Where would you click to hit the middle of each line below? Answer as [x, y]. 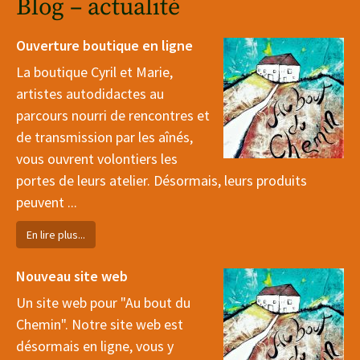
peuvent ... [47, 202]
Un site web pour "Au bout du [103, 303]
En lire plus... [56, 235]
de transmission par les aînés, [104, 137]
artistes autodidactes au [90, 94]
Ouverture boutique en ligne [104, 45]
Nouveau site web [72, 276]
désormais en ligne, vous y [95, 346]
